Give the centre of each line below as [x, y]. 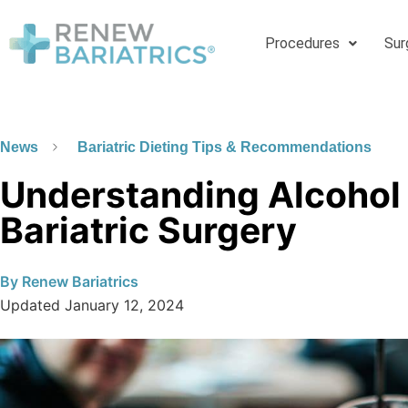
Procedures [302, 43]
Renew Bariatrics [80, 281]
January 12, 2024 [124, 305]
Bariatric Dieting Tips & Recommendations [224, 147]
